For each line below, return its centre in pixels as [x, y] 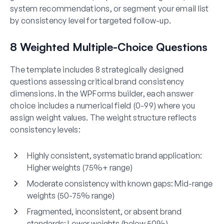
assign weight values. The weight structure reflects [103, 117]
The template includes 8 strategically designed [97, 69]
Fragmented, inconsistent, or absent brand [104, 211]
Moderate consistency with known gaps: [101, 183]
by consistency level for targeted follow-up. [90, 20]
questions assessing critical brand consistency [97, 81]
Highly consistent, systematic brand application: [114, 155]
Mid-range [193, 183]
